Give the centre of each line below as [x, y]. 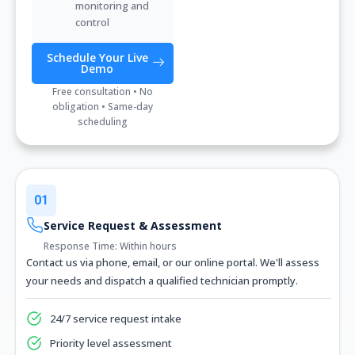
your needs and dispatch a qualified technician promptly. [162, 280]
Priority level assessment [111, 343]
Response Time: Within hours [110, 246]
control [92, 22]
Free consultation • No [103, 91]
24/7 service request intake [116, 318]
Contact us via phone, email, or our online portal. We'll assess [173, 262]
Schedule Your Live [97, 57]
